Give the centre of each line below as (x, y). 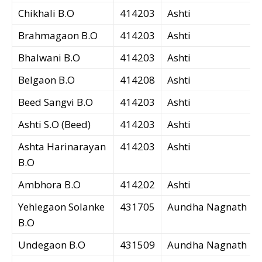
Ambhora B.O (49, 185)
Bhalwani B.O (49, 58)
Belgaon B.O (46, 80)
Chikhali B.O (46, 13)
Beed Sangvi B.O (56, 102)
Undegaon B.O (52, 245)
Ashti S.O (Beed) (54, 125)
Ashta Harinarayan (62, 147)
